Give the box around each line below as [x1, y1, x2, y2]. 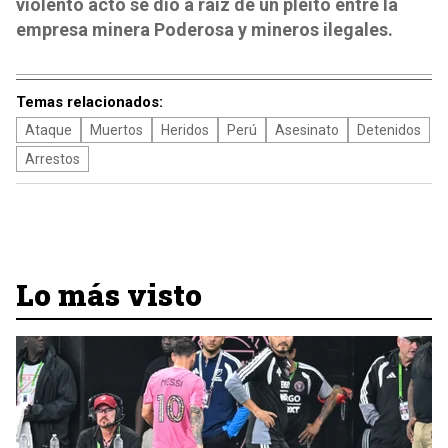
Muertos [90, 122, 143, 138]
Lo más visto [16, 275, 202, 314]
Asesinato [275, 122, 339, 138]
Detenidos [357, 122, 421, 138]
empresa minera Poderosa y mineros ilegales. [16, 19, 393, 40]
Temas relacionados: [16, 93, 163, 111]
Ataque [25, 122, 72, 138]
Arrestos [25, 151, 80, 167]
